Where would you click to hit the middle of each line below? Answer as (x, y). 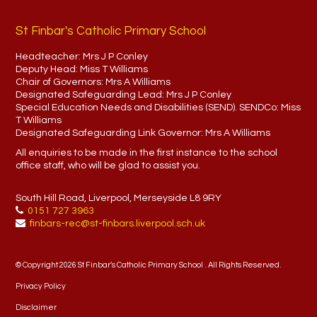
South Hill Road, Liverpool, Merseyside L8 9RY (119, 198)
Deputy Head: (48, 69)
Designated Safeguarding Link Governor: (111, 133)
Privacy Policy (41, 286)
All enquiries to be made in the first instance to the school (147, 153)
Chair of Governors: (61, 82)
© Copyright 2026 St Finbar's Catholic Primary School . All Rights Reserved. (149, 265)
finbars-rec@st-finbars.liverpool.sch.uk (118, 224)
